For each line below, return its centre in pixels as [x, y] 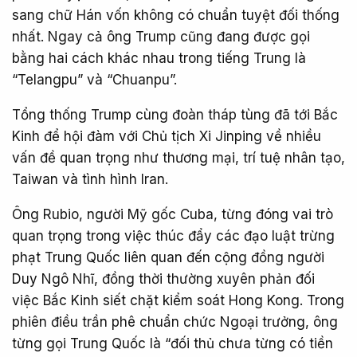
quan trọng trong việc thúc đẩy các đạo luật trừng [173, 236]
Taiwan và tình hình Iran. [90, 179]
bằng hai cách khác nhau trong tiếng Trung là [159, 58]
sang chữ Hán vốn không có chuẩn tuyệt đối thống [176, 15]
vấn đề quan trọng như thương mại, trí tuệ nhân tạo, [178, 158]
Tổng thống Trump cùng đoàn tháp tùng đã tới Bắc [175, 115]
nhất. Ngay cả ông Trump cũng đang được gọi [161, 37]
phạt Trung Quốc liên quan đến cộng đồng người [168, 257]
